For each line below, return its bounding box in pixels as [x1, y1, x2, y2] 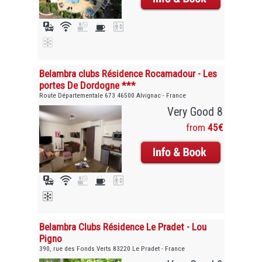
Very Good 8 [167, 105, 223, 119]
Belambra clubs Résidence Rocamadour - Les [39, 67, 218, 80]
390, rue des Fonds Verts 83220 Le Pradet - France [39, 244, 185, 253]
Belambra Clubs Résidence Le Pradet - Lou [39, 220, 207, 233]
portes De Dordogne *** [39, 79, 136, 91]
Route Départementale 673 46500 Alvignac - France [39, 91, 187, 99]
